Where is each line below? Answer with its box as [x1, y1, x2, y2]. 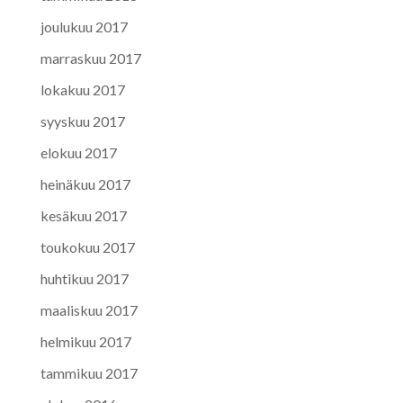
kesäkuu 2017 [40, 206, 127, 224]
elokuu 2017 [40, 143, 117, 161]
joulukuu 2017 [40, 17, 128, 35]
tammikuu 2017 [40, 363, 138, 381]
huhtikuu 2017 [40, 269, 129, 287]
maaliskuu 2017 [40, 300, 138, 318]
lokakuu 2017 [40, 80, 125, 98]
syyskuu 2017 [40, 112, 125, 130]
